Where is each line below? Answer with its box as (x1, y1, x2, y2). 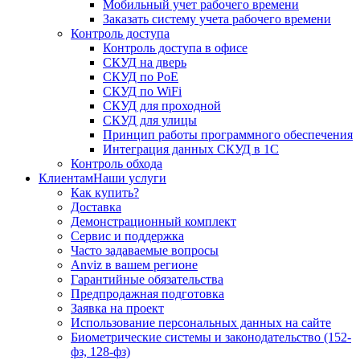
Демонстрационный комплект (71, 215, 236, 229)
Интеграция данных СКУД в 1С (103, 142, 279, 157)
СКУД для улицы (103, 113, 197, 128)
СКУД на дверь (103, 55, 186, 70)
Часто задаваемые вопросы (71, 243, 219, 258)
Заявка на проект (71, 301, 164, 316)
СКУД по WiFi (103, 84, 182, 99)
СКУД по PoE (103, 70, 178, 84)
